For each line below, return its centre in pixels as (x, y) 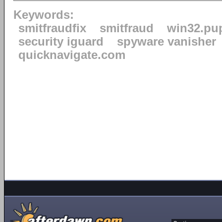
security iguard (61, 42)
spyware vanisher (166, 42)
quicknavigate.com (72, 55)
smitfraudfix (52, 28)
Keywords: (44, 15)
